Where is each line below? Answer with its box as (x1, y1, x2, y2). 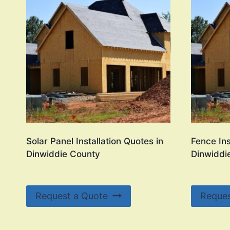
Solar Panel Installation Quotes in (26, 136, 163, 146)
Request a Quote (35, 190, 108, 201)
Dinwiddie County (26, 148, 100, 159)
